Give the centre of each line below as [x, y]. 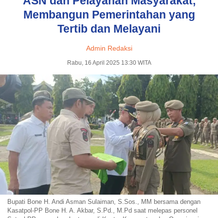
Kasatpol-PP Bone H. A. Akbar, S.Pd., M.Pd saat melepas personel [102, 210]
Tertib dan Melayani [109, 29]
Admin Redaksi [109, 48]
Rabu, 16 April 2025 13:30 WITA [109, 63]
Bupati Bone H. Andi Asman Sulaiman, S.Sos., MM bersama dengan [104, 201]
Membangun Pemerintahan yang [109, 15]
